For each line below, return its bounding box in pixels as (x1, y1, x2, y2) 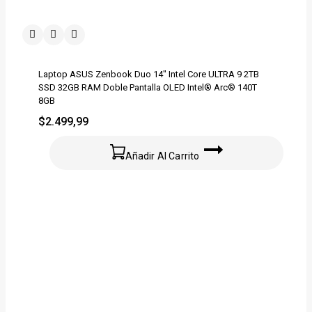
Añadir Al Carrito (125, 150, 200, 162)
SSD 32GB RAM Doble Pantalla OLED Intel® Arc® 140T (38, 81, 257, 93)
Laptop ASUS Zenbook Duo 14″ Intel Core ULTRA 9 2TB (38, 68, 259, 79)
